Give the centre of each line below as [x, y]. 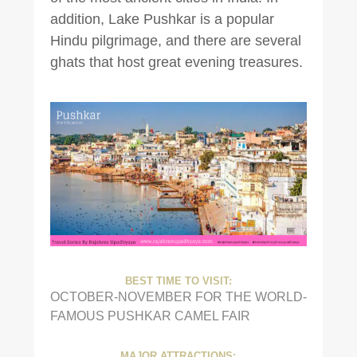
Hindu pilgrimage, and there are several [175, 40]
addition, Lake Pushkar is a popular [162, 19]
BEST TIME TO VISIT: [178, 281]
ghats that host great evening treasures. [176, 62]
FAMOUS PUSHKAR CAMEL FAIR [150, 315]
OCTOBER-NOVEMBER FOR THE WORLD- [178, 296]
